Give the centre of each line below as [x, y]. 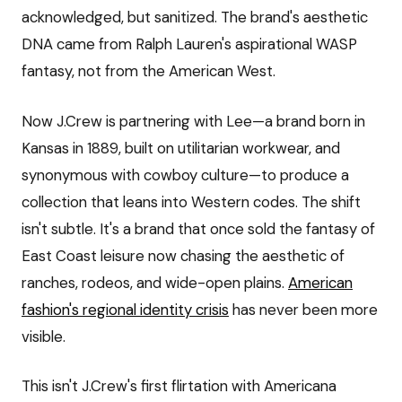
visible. [44, 336]
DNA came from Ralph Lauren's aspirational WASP [189, 44]
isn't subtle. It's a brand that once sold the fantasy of [198, 228]
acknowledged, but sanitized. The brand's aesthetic [195, 17]
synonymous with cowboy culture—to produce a [185, 175]
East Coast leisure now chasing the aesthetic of [183, 255]
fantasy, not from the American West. [149, 71]
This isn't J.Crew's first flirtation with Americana [179, 385]
